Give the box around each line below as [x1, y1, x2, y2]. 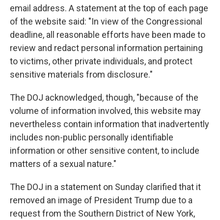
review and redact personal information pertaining [10, 43, 203, 53]
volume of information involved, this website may [10, 106, 201, 116]
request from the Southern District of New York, [10, 208, 195, 219]
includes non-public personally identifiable [10, 132, 173, 142]
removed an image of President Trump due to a [10, 195, 192, 205]
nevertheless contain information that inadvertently [10, 119, 209, 129]
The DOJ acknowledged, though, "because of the [10, 92, 198, 103]
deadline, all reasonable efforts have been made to [10, 29, 205, 40]
